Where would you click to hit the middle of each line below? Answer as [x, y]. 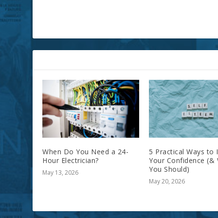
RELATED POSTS [74, 60]
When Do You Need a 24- [86, 152]
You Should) [169, 169]
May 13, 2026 [61, 173]
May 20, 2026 [167, 182]
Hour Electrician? [71, 161]
